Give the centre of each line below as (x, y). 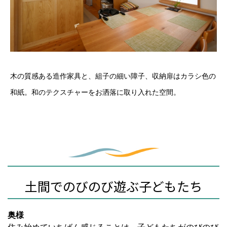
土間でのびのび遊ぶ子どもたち (113, 186)
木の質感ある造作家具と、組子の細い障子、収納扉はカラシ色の (113, 77)
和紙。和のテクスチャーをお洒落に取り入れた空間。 (95, 93)
